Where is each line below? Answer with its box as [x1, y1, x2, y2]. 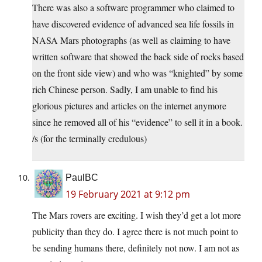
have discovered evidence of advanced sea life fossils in [32, 18, 234, 30]
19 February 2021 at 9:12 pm [65, 188, 190, 201]
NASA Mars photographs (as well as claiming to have [32, 34, 230, 47]
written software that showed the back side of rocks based [32, 50, 244, 63]
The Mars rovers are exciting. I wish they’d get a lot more [32, 209, 241, 222]
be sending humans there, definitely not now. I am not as [32, 242, 239, 254]
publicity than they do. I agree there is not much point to [32, 225, 238, 238]
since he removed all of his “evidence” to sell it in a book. [32, 116, 243, 129]
